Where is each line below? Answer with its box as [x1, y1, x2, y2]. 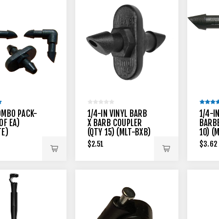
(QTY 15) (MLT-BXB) [87, 127, 151, 137]
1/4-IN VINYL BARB [87, 108, 147, 119]
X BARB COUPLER [87, 117, 142, 128]
